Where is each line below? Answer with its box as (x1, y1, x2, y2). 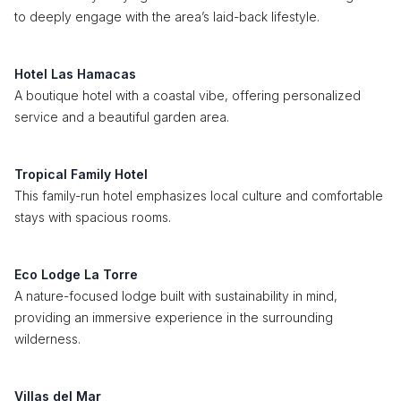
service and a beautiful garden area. (14, 109, 229, 124)
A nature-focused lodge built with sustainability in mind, (14, 288, 337, 303)
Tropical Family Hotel (14, 166, 148, 182)
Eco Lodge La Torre (14, 267, 138, 282)
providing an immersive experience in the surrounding (14, 310, 333, 325)
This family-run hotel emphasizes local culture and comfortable (14, 188, 383, 203)
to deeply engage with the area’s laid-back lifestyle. (14, 9, 320, 24)
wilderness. (14, 331, 81, 346)
